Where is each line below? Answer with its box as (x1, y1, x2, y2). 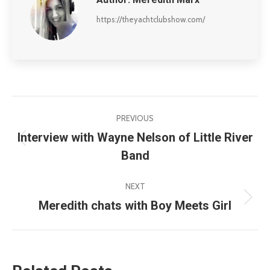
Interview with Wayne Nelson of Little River (17, 130, 253, 145)
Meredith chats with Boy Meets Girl (39, 198, 231, 213)
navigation (11, 127, 129, 157)
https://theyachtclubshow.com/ (96, 14, 205, 24)
